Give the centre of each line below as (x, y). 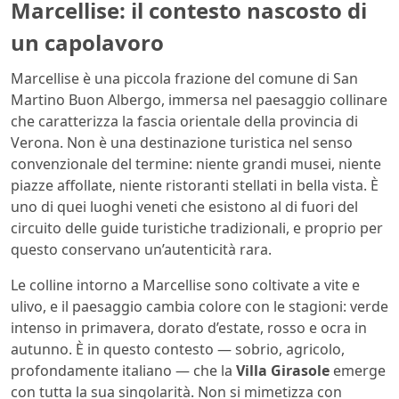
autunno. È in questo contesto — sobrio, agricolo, (178, 349)
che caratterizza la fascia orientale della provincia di (184, 121)
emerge (358, 370)
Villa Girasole (283, 370)
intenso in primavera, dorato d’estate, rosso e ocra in (189, 327)
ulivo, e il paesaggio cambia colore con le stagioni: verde (199, 306)
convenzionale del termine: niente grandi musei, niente (196, 163)
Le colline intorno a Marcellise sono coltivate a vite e (185, 285)
